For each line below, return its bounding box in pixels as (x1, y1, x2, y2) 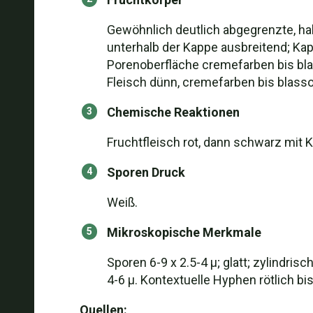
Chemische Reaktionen (106, 105, 240, 119)
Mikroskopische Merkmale (106, 225, 261, 240)
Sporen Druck (106, 165, 185, 180)
